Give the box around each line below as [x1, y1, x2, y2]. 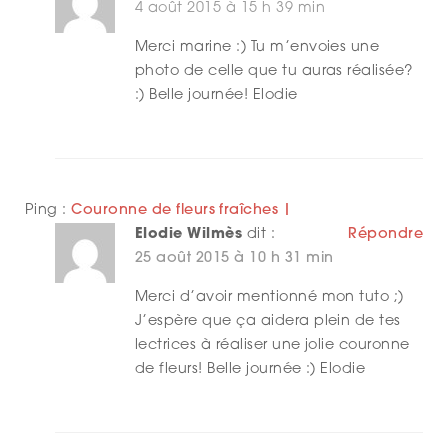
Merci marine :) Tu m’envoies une [135, 40, 380, 56]
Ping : [25, 203, 72, 219]
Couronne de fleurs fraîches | [71, 203, 292, 219]
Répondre [348, 227, 423, 243]
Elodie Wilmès [135, 227, 243, 243]
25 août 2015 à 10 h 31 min [135, 251, 334, 267]
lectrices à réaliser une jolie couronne [135, 338, 410, 354]
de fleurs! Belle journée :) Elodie [135, 362, 366, 378]
